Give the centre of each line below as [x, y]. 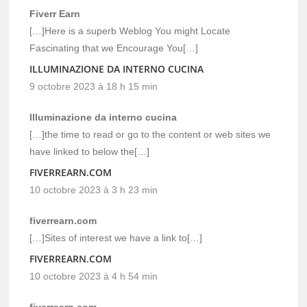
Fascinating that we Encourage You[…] [114, 48]
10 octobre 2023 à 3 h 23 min [94, 189]
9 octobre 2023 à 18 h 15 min [94, 86]
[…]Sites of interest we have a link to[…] [116, 237]
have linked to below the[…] [90, 151]
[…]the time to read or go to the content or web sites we [150, 134]
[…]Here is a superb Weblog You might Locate [130, 30]
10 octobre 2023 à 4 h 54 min [94, 276]
